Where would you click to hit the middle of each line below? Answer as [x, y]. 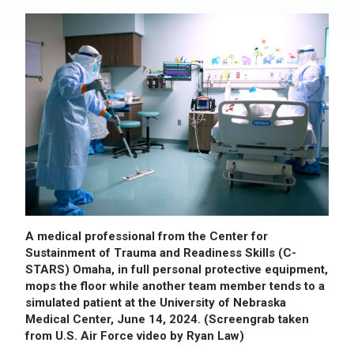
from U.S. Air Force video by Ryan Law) [135, 335]
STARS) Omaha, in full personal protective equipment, [177, 269]
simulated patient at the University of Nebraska [156, 302]
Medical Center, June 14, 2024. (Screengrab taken [167, 319]
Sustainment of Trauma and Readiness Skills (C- [161, 252]
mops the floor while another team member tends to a [175, 286]
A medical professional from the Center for [147, 236]
